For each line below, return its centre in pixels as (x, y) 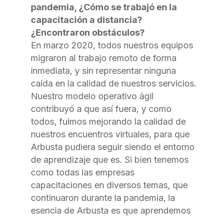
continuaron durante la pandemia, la (103, 197)
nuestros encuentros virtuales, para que (110, 134)
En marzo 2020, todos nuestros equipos (112, 45)
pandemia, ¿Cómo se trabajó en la (104, 7)
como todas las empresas (82, 172)
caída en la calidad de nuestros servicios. (113, 83)
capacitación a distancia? (86, 20)
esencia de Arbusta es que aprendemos (110, 210)
